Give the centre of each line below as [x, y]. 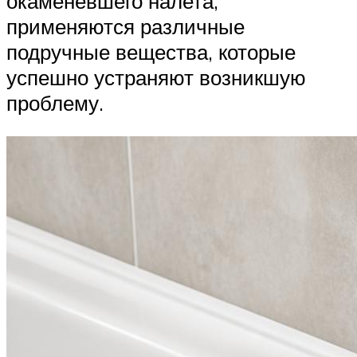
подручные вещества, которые [151, 52]
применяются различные [126, 27]
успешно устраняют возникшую [156, 78]
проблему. [55, 103]
